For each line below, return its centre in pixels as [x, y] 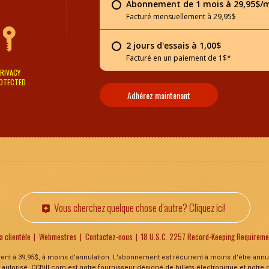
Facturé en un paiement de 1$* [178, 58]
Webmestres [58, 237]
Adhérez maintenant [159, 95]
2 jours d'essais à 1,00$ [173, 45]
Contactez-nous [109, 237]
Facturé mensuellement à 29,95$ [181, 17]
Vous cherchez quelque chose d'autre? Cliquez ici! [140, 207]
